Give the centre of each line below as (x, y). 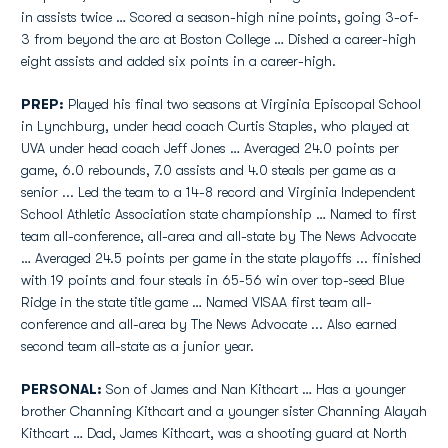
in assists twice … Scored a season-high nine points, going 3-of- (220, 17)
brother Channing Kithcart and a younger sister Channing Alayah (224, 411)
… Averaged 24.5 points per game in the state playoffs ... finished (221, 258)
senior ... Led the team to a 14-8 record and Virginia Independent (218, 192)
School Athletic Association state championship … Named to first (218, 214)
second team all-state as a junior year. (137, 346)
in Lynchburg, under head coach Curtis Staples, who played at (215, 126)
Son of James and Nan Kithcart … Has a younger (254, 389)
